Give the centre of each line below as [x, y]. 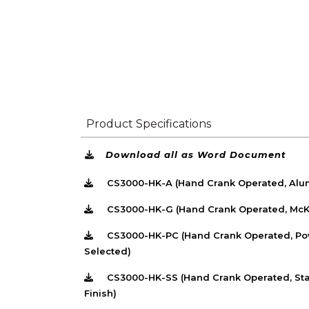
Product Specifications [149, 123]
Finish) [100, 293]
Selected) [108, 251]
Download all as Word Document [196, 154]
